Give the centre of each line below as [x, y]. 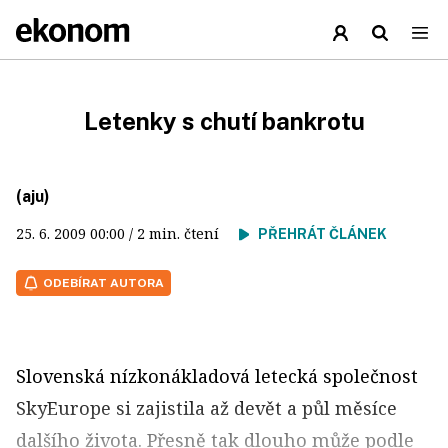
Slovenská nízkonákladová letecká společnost [217, 376]
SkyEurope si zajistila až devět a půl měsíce [206, 408]
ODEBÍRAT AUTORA [103, 283]
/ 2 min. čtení [182, 233]
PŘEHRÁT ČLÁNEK [322, 234]
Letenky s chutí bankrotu [224, 121]
